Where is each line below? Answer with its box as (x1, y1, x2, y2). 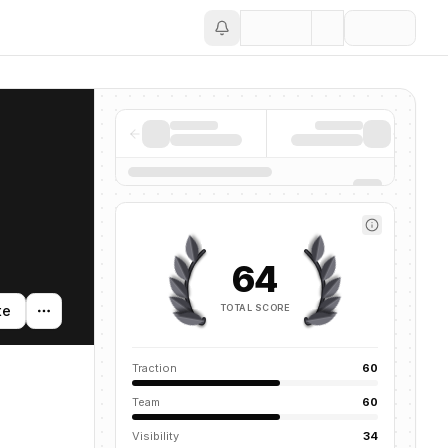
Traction (132, 361, 177, 375)
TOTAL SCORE (220, 301, 290, 313)
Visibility (132, 429, 179, 443)
